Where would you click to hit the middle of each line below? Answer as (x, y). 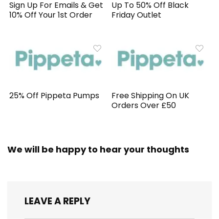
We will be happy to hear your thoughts (98, 150)
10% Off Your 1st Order (51, 15)
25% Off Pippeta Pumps (55, 96)
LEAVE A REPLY (57, 201)
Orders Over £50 (144, 106)
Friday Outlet (137, 15)
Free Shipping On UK (151, 96)
